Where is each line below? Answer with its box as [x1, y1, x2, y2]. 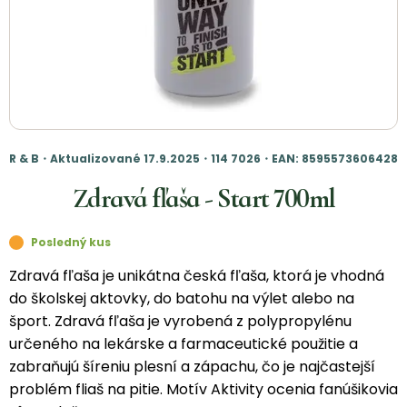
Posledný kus [31, 234, 111, 251]
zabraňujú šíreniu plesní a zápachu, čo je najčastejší [9, 356, 375, 378]
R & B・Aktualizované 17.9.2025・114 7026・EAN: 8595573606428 [9, 151, 398, 167]
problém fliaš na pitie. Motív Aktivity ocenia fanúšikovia [9, 379, 398, 401]
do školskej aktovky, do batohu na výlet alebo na [9, 288, 354, 310]
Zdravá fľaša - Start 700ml [72, 182, 335, 216]
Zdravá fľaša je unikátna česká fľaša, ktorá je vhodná [9, 265, 384, 287]
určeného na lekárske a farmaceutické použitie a [9, 333, 358, 355]
